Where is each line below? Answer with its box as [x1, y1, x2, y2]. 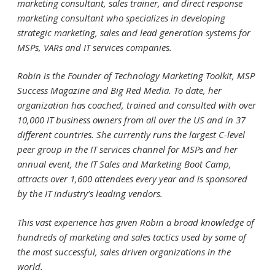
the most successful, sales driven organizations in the [17, 245, 231, 258]
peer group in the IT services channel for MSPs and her [17, 143, 238, 156]
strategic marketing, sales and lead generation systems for [17, 26, 250, 39]
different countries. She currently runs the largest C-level [17, 128, 245, 141]
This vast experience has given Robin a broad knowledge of [17, 215, 254, 228]
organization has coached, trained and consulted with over [17, 99, 256, 112]
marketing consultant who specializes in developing [17, 11, 225, 24]
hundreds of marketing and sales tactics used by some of [17, 230, 246, 243]
